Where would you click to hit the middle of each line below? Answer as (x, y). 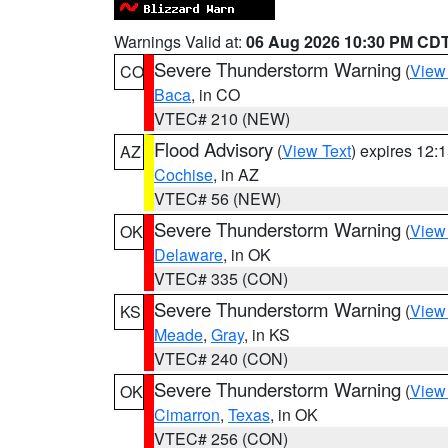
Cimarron (187, 414)
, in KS (267, 334)
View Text (316, 150)
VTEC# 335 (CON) (221, 278)
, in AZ (236, 174)
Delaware (188, 254)
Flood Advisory (213, 149)
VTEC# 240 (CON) (221, 358)
